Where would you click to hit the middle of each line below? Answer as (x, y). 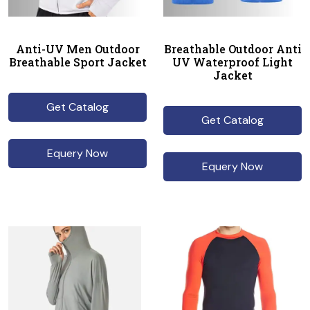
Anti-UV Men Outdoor (77, 49)
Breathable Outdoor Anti (232, 49)
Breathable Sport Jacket (77, 62)
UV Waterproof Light (232, 62)
